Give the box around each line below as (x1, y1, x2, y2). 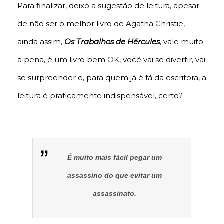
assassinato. (92, 189, 136, 197)
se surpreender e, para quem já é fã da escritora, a (17, 72, 206, 82)
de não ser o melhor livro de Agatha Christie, (17, 18, 185, 28)
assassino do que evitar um (67, 171, 162, 179)
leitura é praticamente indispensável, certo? (17, 90, 183, 100)
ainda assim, (17, 36, 64, 46)
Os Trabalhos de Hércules (64, 36, 160, 46)
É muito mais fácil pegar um (67, 153, 162, 161)
